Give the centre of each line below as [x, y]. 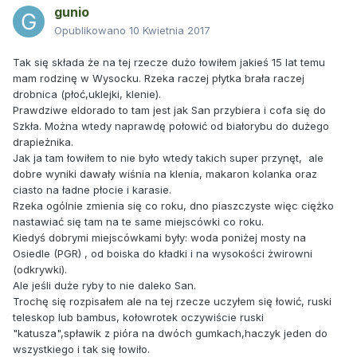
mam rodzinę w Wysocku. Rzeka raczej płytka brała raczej [159, 78]
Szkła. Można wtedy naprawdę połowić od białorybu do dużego [171, 126]
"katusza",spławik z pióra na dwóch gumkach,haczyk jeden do [170, 333]
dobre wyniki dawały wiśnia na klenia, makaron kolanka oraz [165, 174]
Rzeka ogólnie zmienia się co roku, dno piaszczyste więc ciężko [173, 206]
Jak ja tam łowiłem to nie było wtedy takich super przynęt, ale [168, 158]
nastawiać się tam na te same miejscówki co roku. [138, 222]
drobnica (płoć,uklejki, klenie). [87, 94]
